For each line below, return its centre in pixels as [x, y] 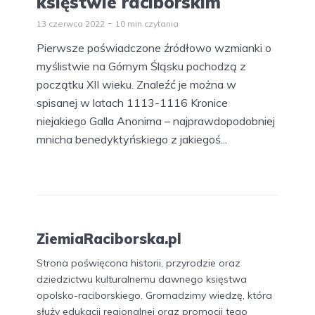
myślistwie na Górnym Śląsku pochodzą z [141, 66]
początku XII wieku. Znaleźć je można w [136, 85]
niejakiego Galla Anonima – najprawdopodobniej [156, 121]
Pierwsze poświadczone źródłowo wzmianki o [154, 48]
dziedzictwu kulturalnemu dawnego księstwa [142, 279]
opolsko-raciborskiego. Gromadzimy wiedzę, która [154, 296]
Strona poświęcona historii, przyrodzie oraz [139, 263]
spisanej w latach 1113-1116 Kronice [132, 103]
